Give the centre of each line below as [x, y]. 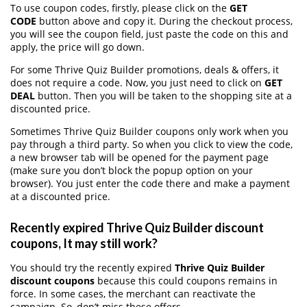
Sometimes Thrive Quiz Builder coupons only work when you [149, 131]
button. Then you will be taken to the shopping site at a [163, 95]
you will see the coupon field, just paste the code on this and [149, 34]
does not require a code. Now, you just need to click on [137, 82]
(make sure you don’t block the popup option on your [132, 170]
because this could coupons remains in [186, 281]
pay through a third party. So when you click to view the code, [151, 144]
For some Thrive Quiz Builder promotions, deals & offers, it [145, 69]
